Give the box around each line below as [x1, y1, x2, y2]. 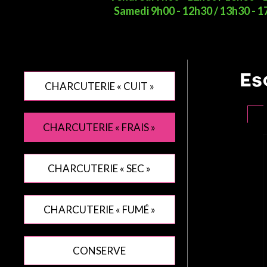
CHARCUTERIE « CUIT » [44, 80, 154, 93]
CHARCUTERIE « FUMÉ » [43, 203, 156, 216]
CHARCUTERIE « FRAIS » [43, 121, 156, 134]
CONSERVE [73, 244, 126, 257]
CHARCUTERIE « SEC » [48, 162, 151, 175]
